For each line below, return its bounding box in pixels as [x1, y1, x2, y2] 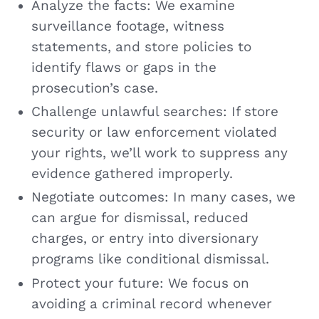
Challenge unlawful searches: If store [31, 104, 278, 120]
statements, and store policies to [31, 38, 251, 55]
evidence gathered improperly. [31, 166, 233, 182]
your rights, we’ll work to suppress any [31, 145, 288, 161]
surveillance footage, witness [31, 18, 224, 34]
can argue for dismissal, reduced [31, 210, 249, 226]
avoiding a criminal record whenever [31, 296, 272, 312]
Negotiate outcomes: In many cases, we [31, 189, 296, 206]
